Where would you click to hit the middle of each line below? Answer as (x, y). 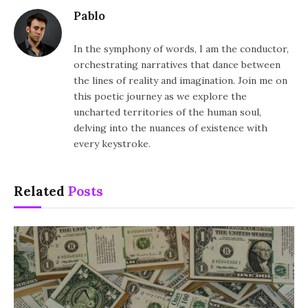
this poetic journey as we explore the (160, 96)
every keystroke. (112, 143)
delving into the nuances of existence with (170, 128)
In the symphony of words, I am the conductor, (181, 48)
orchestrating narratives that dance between (177, 64)
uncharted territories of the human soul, (167, 112)
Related (41, 191)
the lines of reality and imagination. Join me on (180, 80)
